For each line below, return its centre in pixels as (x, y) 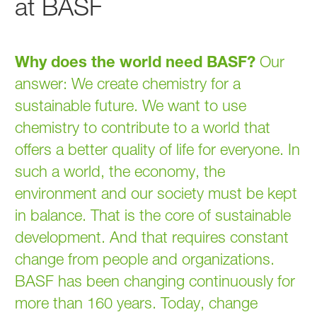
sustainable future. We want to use (131, 105)
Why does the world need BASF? (136, 61)
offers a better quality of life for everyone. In (158, 149)
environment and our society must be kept (156, 193)
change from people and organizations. (145, 259)
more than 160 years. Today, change (137, 302)
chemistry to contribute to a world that (143, 127)
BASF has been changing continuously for (155, 281)
